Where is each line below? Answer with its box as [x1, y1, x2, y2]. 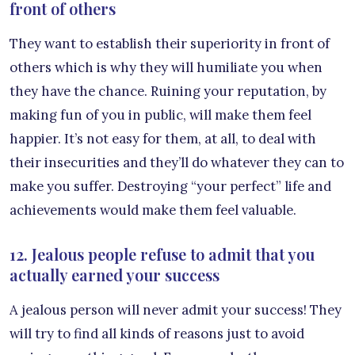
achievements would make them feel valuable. [10, 201, 296, 219]
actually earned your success [10, 264, 219, 286]
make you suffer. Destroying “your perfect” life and [10, 177, 331, 196]
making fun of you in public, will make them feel [10, 106, 311, 124]
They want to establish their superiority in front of [10, 35, 330, 53]
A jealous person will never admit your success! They [10, 301, 342, 319]
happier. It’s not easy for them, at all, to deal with [10, 130, 316, 148]
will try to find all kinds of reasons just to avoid [10, 325, 304, 343]
